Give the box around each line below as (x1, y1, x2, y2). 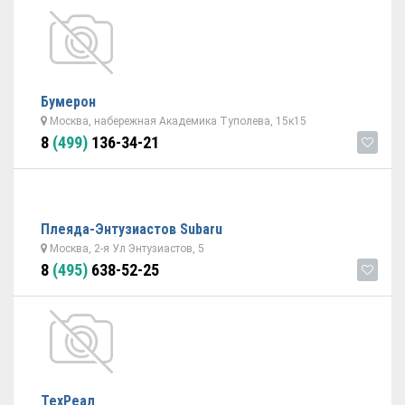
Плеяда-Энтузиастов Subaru (41, 221, 222, 238)
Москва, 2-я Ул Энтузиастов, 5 (47, 242, 204, 255)
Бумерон (41, 93, 96, 110)
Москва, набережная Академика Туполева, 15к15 (47, 115, 306, 127)
